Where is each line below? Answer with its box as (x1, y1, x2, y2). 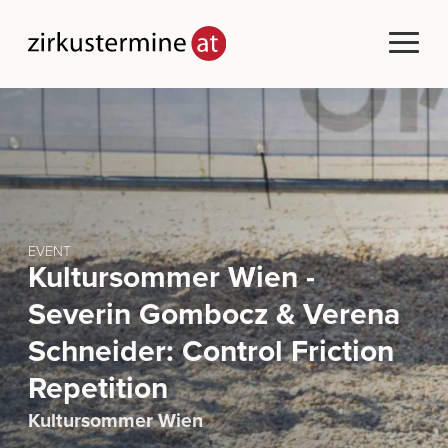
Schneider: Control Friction (28, 333, 394, 371)
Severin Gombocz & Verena (28, 296, 400, 334)
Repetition (28, 370, 168, 408)
